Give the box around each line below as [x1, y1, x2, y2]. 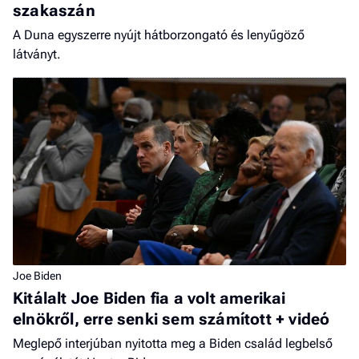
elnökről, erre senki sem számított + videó [13, 309, 330, 329]
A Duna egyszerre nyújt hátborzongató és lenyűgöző [13, 26, 305, 42]
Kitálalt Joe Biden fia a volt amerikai [13, 288, 286, 308]
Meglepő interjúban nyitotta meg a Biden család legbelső [13, 335, 333, 351]
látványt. [13, 46, 61, 62]
